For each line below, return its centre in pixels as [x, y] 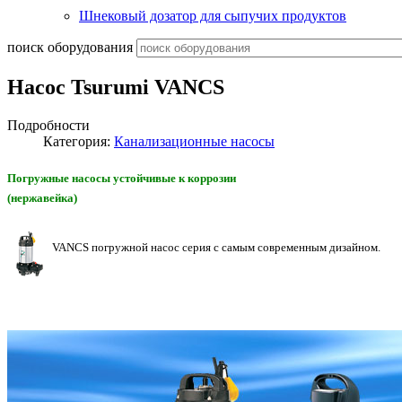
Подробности [48, 125]
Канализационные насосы [194, 141]
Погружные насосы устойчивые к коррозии [122, 178]
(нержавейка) [42, 197]
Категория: [79, 141]
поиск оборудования [70, 47]
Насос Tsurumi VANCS [116, 87]
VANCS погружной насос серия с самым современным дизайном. [216, 248]
